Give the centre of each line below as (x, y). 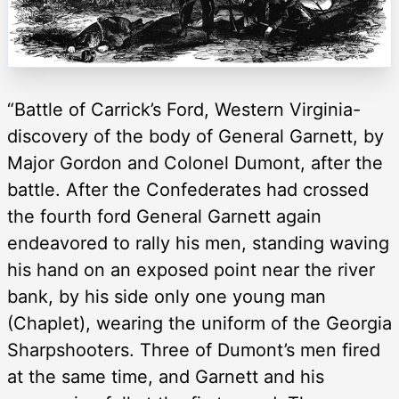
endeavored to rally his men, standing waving (198, 244)
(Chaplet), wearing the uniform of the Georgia (199, 324)
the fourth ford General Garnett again (164, 217)
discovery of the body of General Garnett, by (195, 137)
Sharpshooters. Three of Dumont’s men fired (194, 350)
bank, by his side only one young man (167, 297)
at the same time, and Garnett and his (166, 377)
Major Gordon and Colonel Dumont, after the (195, 163)
